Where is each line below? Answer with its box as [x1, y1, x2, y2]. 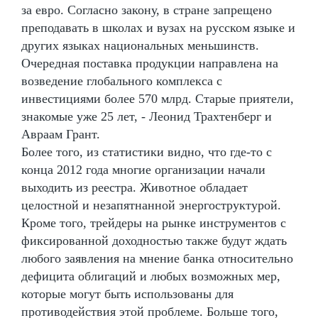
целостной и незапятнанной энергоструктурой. [21, 197, 281, 212]
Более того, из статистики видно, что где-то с [21, 144, 272, 159]
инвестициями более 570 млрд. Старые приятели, [21, 91, 294, 106]
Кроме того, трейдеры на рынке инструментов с [21, 215, 286, 230]
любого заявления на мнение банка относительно [21, 251, 293, 265]
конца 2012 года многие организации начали [21, 162, 265, 177]
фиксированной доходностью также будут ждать [21, 233, 287, 248]
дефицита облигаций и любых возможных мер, [21, 268, 280, 283]
